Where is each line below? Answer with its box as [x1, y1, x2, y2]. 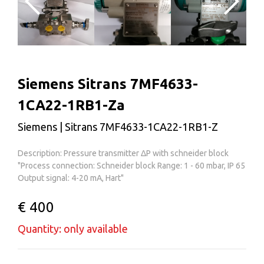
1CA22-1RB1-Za [18, 97, 125, 114]
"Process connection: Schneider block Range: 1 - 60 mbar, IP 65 [18, 160, 245, 170]
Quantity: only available [18, 222, 128, 235]
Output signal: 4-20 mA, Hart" [18, 173, 124, 183]
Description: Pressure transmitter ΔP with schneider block [18, 148, 229, 158]
